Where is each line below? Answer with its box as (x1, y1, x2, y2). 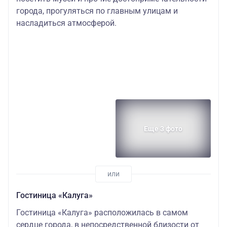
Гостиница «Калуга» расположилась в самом (16, 208, 188, 218)
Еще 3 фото (144, 124, 182, 133)
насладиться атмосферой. (16, 18, 117, 28)
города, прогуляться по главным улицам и (16, 6, 178, 16)
